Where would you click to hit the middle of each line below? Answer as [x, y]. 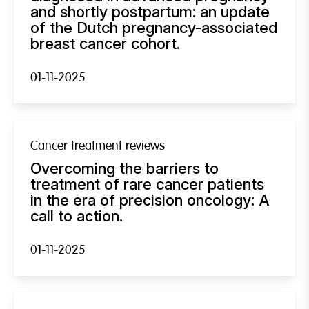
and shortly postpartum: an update [150, 11]
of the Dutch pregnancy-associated [154, 27]
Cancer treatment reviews [98, 146]
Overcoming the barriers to [124, 168]
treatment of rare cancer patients [147, 184]
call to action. [77, 216]
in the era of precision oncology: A [150, 200]
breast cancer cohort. [105, 43]
